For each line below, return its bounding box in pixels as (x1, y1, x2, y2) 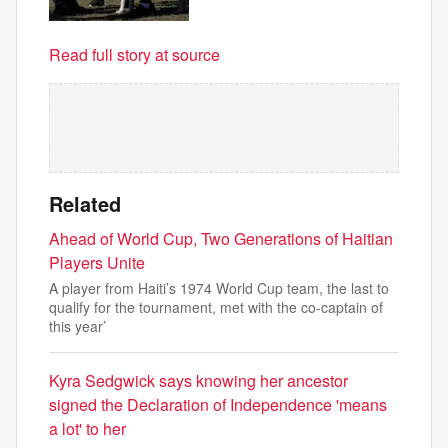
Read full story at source (49, 43, 220, 66)
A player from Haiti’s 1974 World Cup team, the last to (49, 278, 389, 298)
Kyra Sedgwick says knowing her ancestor (49, 369, 348, 392)
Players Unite (49, 251, 145, 274)
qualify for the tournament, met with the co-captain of (49, 297, 383, 317)
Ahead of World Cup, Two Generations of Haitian (49, 227, 393, 250)
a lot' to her (49, 417, 126, 440)
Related (49, 189, 121, 218)
